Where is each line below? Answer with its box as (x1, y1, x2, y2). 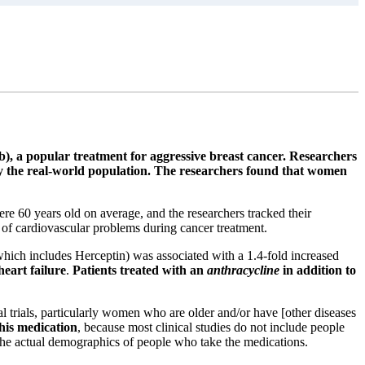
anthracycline (207, 262, 279, 277)
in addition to (279, 262, 356, 277)
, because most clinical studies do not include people (77, 319, 345, 334)
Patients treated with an (73, 262, 207, 277)
